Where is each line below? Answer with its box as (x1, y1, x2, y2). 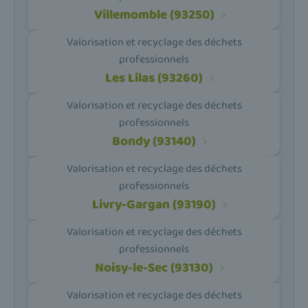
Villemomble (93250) (93, 4, 214, 26)
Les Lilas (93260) (105, 67, 203, 89)
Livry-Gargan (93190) (92, 194, 216, 216)
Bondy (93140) (112, 131, 196, 153)
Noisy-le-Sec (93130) (95, 257, 213, 279)
